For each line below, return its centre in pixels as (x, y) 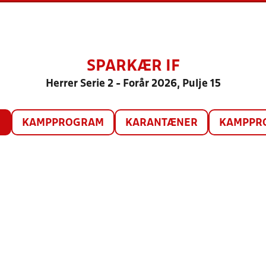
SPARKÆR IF (133, 66)
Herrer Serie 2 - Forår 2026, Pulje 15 (133, 84)
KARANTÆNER (161, 123)
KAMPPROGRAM (63, 123)
